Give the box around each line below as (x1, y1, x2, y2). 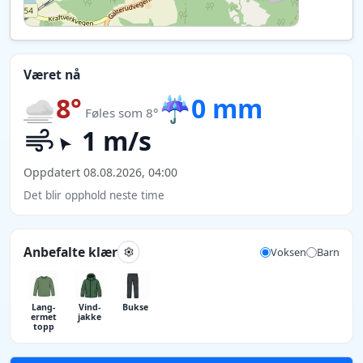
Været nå (23, 66, 80, 84)
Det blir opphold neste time (23, 187, 164, 203)
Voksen (271, 244, 306, 259)
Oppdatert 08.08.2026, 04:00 (23, 164, 177, 180)
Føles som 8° (85, 104, 159, 121)
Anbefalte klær (23, 242, 117, 261)
